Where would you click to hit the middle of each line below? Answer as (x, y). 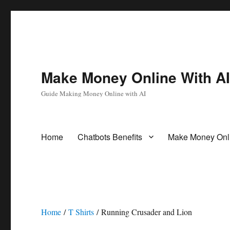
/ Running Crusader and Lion (143, 212)
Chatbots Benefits (110, 137)
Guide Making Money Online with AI (94, 93)
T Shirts (81, 212)
